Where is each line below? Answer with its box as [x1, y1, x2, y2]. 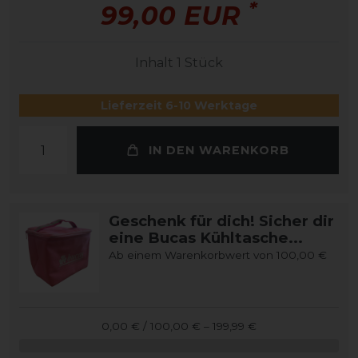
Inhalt [135, 55, 177, 71]
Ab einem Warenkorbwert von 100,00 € [109, 249, 327, 262]
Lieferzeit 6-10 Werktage [101, 98, 257, 113]
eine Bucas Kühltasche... [109, 229, 303, 248]
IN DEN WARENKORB [148, 142, 289, 157]
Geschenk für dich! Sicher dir [109, 212, 334, 231]
